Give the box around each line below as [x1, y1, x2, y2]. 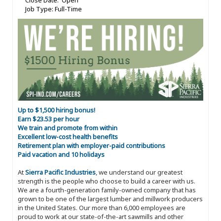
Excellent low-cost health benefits [18, 132, 118, 141]
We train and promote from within [18, 123, 117, 132]
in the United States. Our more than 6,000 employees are [18, 203, 185, 212]
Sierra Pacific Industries [25, 167, 96, 177]
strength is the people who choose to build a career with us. [18, 176, 195, 185]
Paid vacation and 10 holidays [18, 149, 105, 159]
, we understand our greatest [96, 167, 183, 177]
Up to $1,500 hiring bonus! [18, 105, 95, 114]
